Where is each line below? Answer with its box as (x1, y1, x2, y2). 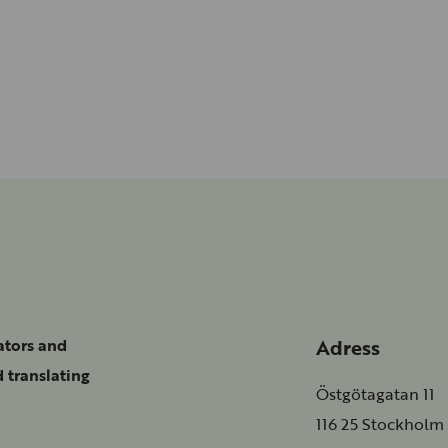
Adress (316, 332, 381, 363)
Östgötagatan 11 (316, 382, 435, 407)
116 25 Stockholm (316, 412, 445, 437)
